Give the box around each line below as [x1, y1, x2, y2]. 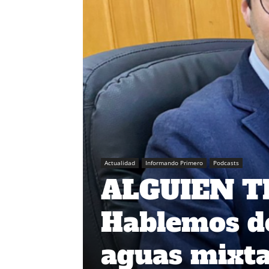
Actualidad [104, 159, 135, 168]
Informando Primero [145, 159, 203, 168]
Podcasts [213, 159, 239, 168]
